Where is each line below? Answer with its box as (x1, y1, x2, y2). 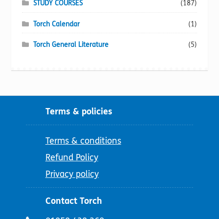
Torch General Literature (33, 41, 109, 49)
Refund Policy (45, 152, 98, 163)
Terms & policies (45, 106, 112, 117)
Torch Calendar (33, 20, 80, 28)
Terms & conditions (45, 135, 121, 146)
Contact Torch (45, 195, 102, 206)
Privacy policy (45, 168, 99, 179)
